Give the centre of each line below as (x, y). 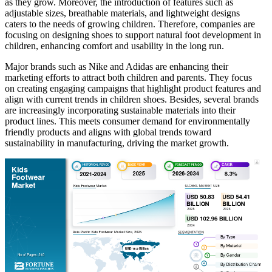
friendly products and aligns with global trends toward (108, 132)
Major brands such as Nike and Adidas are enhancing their (117, 67)
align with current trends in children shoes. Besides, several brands (132, 100)
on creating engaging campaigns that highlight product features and (133, 89)
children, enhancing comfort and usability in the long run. (114, 46)
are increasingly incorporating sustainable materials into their (120, 110)
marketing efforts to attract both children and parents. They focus (128, 78)
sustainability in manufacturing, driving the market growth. (117, 143)
